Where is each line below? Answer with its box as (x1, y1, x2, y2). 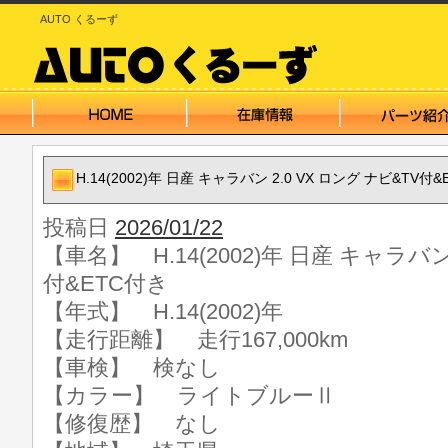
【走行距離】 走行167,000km (43, 327, 348, 352)
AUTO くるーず (40, 13, 118, 25)
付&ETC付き (43, 271, 169, 296)
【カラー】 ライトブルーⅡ (43, 383, 336, 408)
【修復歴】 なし (43, 411, 221, 436)
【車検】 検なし (43, 355, 221, 380)
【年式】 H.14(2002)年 (43, 299, 283, 324)
